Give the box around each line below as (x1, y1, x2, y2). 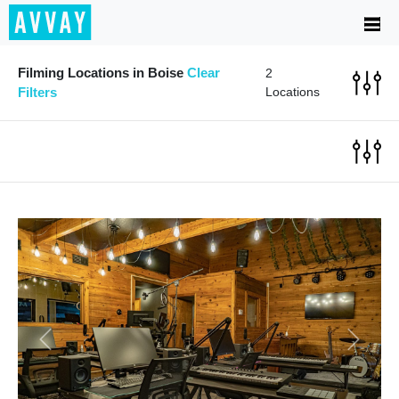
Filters (18, 85, 57, 100)
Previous (44, 339, 94, 354)
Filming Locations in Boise (18, 65, 187, 80)
